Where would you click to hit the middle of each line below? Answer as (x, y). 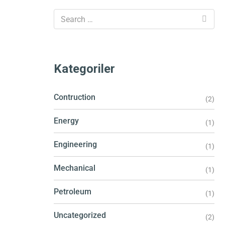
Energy (66, 121)
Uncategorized (80, 215)
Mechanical (75, 168)
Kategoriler (84, 69)
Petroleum (73, 192)
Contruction (75, 97)
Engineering (75, 144)
